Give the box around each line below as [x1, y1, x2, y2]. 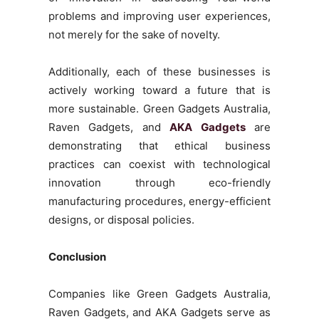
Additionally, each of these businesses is [48, 64, 271, 78]
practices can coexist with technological [48, 157, 271, 171]
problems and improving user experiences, [48, 9, 271, 23]
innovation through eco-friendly [48, 175, 271, 189]
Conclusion [48, 249, 106, 263]
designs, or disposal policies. [48, 212, 194, 226]
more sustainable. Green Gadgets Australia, [48, 101, 271, 115]
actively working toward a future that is [48, 83, 271, 97]
